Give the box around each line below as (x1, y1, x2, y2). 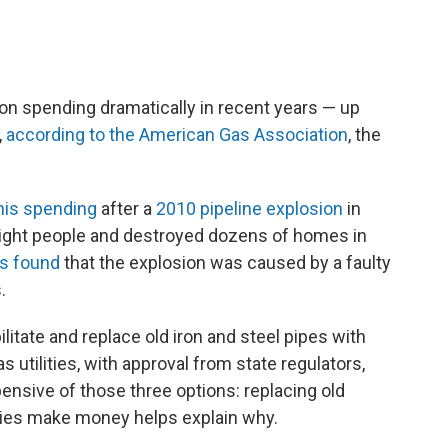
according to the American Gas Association (6, 124, 348, 145)
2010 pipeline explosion (156, 198, 343, 219)
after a (97, 198, 156, 219)
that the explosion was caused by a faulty (60, 252, 391, 273)
